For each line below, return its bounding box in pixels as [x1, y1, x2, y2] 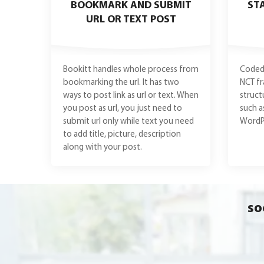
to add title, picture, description [63, 130, 181, 139]
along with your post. [63, 143, 142, 152]
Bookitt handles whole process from [63, 65, 199, 74]
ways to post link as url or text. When [63, 91, 199, 100]
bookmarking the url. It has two [63, 78, 179, 87]
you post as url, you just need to [63, 104, 182, 113]
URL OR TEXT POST [85, 14, 176, 25]
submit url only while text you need [63, 117, 194, 126]
